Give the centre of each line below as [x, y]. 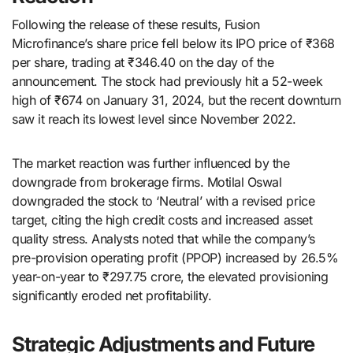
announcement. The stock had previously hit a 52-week [167, 81]
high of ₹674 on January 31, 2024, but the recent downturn [176, 100]
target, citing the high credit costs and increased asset [162, 219]
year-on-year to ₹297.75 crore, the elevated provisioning [170, 276]
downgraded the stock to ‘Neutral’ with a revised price [163, 201]
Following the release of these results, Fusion [136, 24]
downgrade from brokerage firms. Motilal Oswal [147, 182]
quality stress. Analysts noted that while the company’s [163, 238]
